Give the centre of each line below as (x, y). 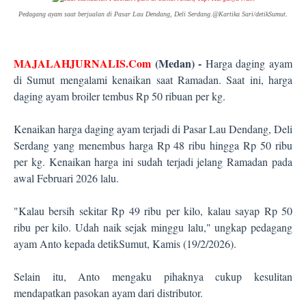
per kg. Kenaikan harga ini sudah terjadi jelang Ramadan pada (153, 162)
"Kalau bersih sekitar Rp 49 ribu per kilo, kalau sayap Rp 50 (153, 211)
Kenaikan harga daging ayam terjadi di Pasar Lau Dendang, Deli (153, 129)
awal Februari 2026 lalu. (66, 178)
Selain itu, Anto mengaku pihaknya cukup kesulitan (153, 276)
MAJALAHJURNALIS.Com (84, 63)
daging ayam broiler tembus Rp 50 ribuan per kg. (120, 96)
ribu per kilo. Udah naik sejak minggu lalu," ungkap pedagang (153, 227)
